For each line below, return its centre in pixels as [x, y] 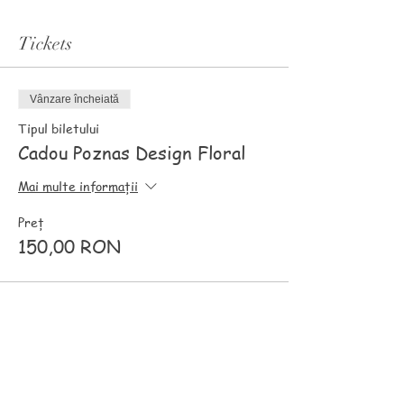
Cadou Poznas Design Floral [132, 152]
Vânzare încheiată [74, 99]
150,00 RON [69, 246]
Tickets [45, 43]
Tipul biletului [59, 128]
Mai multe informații [78, 186]
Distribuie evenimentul [104, 372]
